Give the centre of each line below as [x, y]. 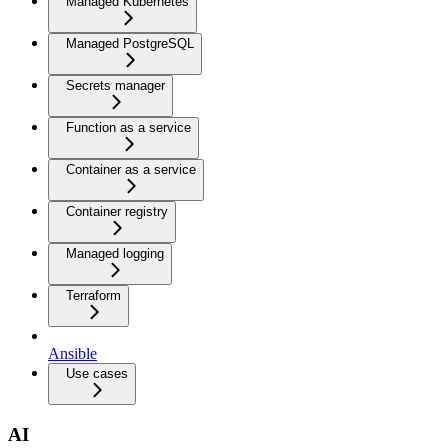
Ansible [72, 353]
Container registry [117, 211]
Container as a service [131, 169]
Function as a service [128, 127]
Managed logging [115, 253]
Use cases [97, 373]
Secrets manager [115, 85]
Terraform [93, 295]
